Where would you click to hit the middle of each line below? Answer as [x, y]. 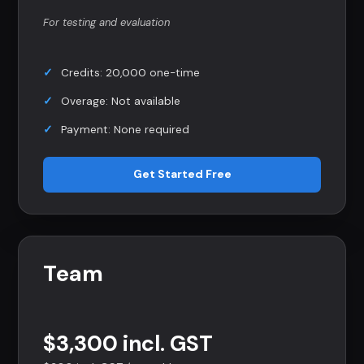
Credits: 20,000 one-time [130, 72]
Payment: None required [125, 129]
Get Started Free [182, 174]
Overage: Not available [121, 101]
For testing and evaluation [106, 22]
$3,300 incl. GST [128, 343]
